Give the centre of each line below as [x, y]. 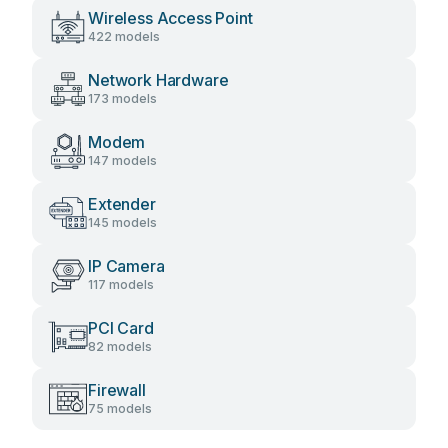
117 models [121, 284]
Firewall [117, 390]
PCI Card [121, 328]
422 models [124, 36]
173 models [122, 98]
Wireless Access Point [170, 18]
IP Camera [126, 266]
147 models [122, 160]
